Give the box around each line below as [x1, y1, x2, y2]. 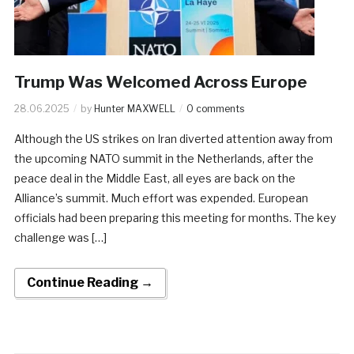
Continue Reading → [26, 274, 153, 290]
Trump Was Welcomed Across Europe [13, 72, 307, 92]
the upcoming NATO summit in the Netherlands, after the [13, 151, 314, 165]
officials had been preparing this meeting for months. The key [13, 210, 336, 224]
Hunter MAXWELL [93, 102, 175, 115]
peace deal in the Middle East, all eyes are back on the [13, 171, 296, 185]
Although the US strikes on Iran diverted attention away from [13, 131, 333, 145]
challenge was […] [13, 230, 107, 244]
